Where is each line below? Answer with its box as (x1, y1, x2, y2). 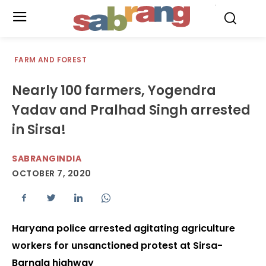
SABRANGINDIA (12, 153, 81, 164)
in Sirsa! (12, 121, 66, 139)
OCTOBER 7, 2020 (12, 167, 91, 180)
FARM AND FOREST (14, 55, 87, 65)
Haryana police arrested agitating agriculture (12, 221, 235, 236)
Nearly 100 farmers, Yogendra (12, 81, 216, 100)
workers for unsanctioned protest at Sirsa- (12, 239, 223, 253)
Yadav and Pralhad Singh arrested (12, 101, 251, 119)
